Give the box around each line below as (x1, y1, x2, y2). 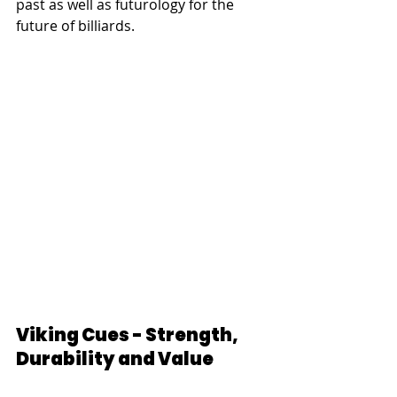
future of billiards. (16, 16, 135, 36)
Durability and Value (16, 346, 214, 372)
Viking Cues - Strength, (16, 323, 241, 348)
